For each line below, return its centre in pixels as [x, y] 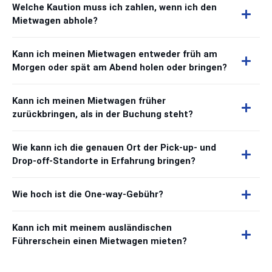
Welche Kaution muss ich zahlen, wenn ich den [114, 7]
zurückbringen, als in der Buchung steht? [103, 114]
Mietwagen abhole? [55, 21]
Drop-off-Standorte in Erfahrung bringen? [104, 161]
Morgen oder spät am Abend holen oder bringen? [120, 67]
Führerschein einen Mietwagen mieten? [100, 241]
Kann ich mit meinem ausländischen [92, 228]
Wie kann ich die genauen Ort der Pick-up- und [114, 148]
